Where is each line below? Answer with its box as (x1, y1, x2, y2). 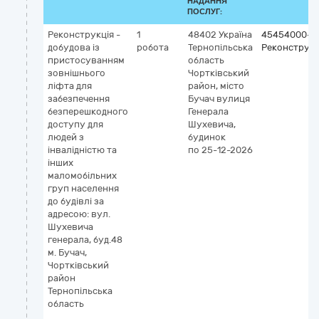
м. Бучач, (48, 247, 87, 258)
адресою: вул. (48, 209, 110, 219)
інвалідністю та (48, 145, 117, 155)
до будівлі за (48, 196, 104, 206)
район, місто (188, 80, 244, 91)
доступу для (48, 119, 103, 130)
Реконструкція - (48, 29, 120, 40)
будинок (188, 132, 226, 142)
